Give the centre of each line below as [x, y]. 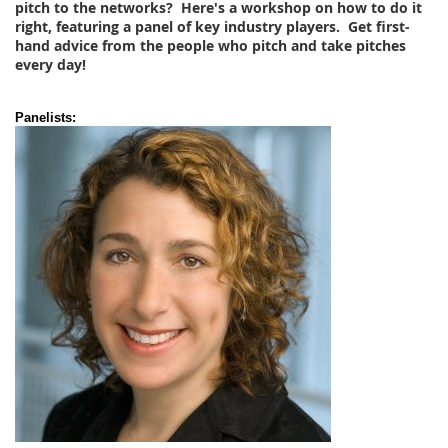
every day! [50, 65]
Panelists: [45, 118]
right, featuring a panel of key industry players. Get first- [212, 27]
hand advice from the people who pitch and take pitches [210, 46]
